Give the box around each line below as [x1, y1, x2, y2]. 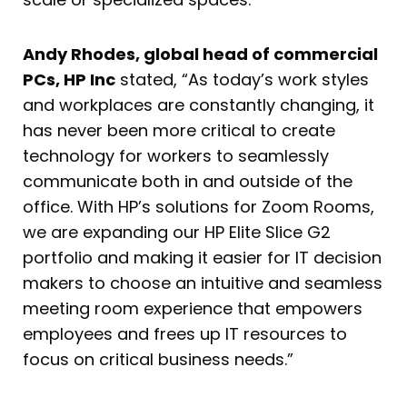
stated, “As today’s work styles [115, 67, 369, 91]
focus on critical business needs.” [23, 347, 293, 371]
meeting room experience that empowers [23, 296, 362, 320]
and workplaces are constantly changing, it [23, 93, 374, 116]
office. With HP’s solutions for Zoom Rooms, [23, 194, 374, 218]
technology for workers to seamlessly [23, 144, 329, 167]
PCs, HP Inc [23, 67, 115, 91]
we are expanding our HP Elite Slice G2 [23, 220, 331, 243]
